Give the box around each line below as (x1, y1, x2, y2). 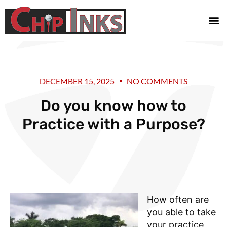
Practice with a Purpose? (22, 115, 205, 133)
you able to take (147, 207, 216, 217)
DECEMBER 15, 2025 (40, 76, 115, 86)
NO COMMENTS (127, 76, 187, 86)
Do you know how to (41, 97, 186, 115)
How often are (147, 194, 209, 205)
